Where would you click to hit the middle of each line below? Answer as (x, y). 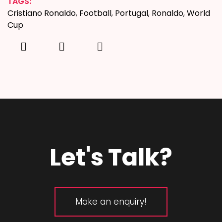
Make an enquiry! (111, 202)
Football (95, 13)
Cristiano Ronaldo (42, 13)
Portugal (132, 13)
